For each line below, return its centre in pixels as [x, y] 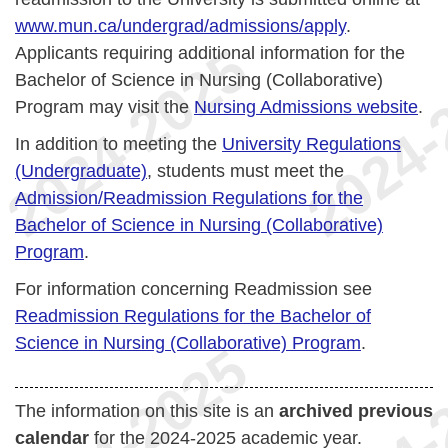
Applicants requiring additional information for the [210, 53]
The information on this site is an [147, 411]
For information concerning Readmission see [193, 289]
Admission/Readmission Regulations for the [189, 198]
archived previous [356, 411]
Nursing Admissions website [306, 107]
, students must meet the [245, 171]
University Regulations [311, 144]
